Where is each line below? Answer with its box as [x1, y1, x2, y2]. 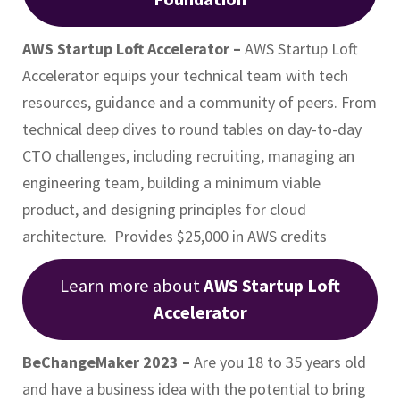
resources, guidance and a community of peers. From [22, 91, 377, 112]
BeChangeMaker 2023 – [22, 351, 194, 372]
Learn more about [60, 274, 204, 297]
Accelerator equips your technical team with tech [22, 64, 348, 86]
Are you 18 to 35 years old [194, 351, 366, 372]
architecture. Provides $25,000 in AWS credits [22, 225, 327, 246]
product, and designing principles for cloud [22, 198, 306, 220]
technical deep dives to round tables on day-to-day [22, 118, 362, 139]
